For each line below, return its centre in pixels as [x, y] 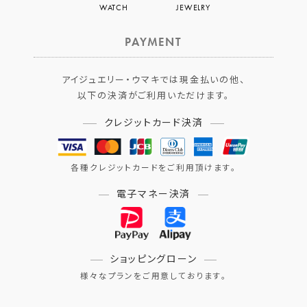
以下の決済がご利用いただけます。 [153, 96]
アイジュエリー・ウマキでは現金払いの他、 [153, 80]
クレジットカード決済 [153, 123]
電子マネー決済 [153, 194]
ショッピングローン [153, 259]
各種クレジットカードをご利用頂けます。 [153, 168]
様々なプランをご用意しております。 [153, 277]
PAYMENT [153, 42]
